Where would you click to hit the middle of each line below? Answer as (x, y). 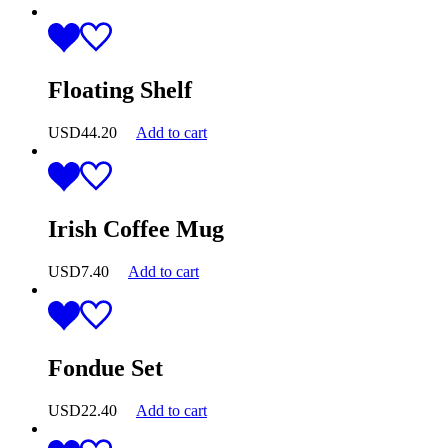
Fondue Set (105, 367)
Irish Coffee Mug (136, 229)
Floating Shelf (120, 90)
